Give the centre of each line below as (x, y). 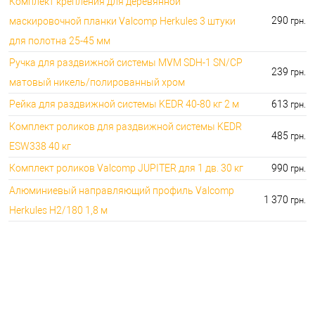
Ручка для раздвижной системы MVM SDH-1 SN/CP (126, 62)
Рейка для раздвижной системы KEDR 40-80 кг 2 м (124, 104)
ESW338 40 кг (40, 146)
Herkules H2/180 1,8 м (58, 210)
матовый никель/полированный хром (97, 82)
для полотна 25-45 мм (60, 40)
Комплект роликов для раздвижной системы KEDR (126, 126)
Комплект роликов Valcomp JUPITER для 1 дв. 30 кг (126, 168)
